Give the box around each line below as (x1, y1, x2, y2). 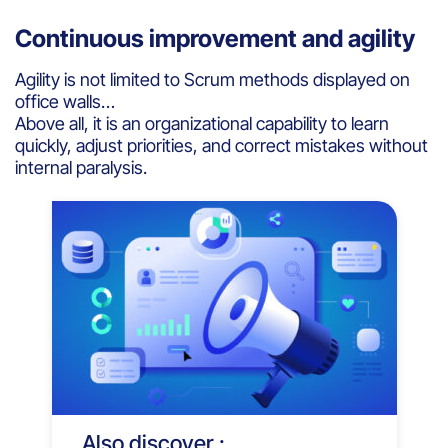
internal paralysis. (15, 156, 151, 178)
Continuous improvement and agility (15, 23, 420, 53)
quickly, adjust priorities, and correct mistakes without (15, 134, 428, 156)
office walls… (15, 90, 119, 112)
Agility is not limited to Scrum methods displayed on (15, 68, 410, 90)
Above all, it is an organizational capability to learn (15, 112, 389, 134)
